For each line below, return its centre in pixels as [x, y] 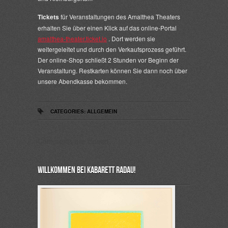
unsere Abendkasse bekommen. [82, 81]
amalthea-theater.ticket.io [72, 38]
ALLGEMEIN [102, 111]
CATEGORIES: [69, 111]
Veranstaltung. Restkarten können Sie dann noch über [112, 70]
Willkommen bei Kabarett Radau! [87, 170]
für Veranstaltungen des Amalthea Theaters [120, 17]
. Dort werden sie [131, 38]
